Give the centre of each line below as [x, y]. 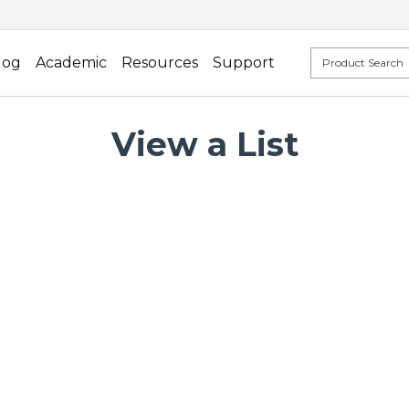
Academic [71, 63]
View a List [204, 145]
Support [244, 63]
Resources [160, 63]
